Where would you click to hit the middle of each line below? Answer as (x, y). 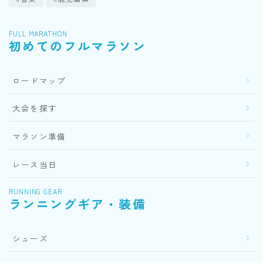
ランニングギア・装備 (77, 203)
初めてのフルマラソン (77, 45)
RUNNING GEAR (36, 191)
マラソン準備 (39, 136)
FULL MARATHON (38, 33)
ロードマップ (39, 80)
